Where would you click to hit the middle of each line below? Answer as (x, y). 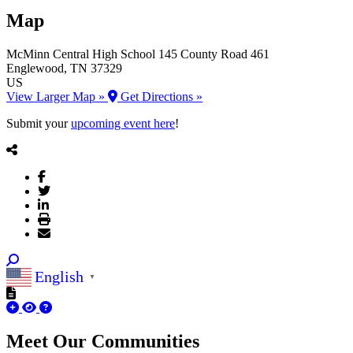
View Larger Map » (57, 96)
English (59, 277)
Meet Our (49, 341)
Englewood (35, 68)
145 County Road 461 (214, 54)
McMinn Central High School (81, 54)
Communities (145, 341)
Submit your (39, 123)
